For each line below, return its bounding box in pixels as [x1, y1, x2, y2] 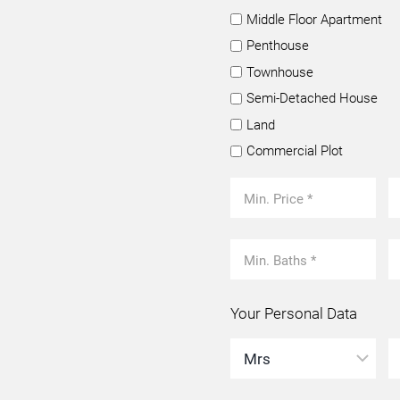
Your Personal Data [230, 304, 357, 322]
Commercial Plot [246, 143, 343, 159]
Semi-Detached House [246, 90, 378, 106]
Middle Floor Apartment [246, 11, 382, 28]
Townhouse [246, 63, 313, 80]
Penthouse [246, 37, 309, 54]
